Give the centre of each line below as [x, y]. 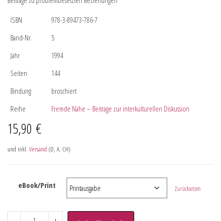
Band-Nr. [21, 37]
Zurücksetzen [188, 189]
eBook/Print [37, 185]
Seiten [19, 73]
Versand [38, 149]
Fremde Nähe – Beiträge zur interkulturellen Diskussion [120, 109]
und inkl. [18, 149]
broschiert [64, 91]
